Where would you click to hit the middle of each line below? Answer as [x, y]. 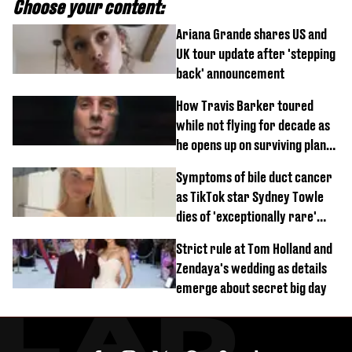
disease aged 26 [217, 236]
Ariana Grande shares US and [251, 34]
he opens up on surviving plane [254, 145]
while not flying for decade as [253, 125]
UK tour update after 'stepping [256, 53]
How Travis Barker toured [245, 105]
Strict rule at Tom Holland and [254, 248]
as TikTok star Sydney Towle [250, 196]
